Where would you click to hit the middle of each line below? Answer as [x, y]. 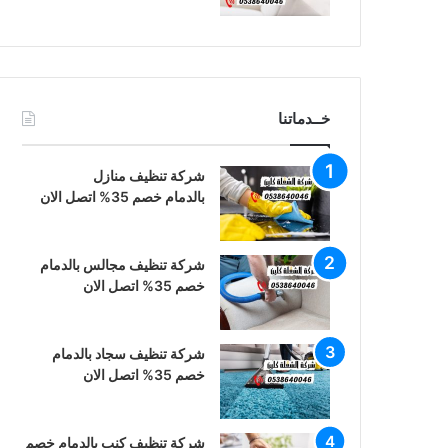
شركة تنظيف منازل [149, 175]
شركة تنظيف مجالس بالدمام [122, 264]
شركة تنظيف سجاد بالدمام [128, 353]
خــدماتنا [304, 118]
